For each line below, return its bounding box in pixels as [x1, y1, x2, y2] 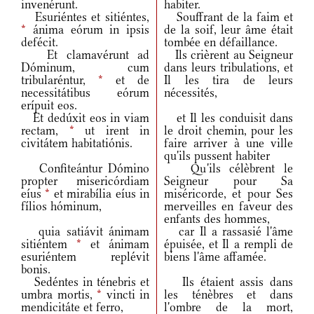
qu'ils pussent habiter [164, 149, 270, 163]
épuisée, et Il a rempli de [164, 237, 293, 252]
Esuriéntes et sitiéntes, [21, 10, 149, 25]
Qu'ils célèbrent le [164, 161, 293, 176]
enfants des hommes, [164, 212, 270, 226]
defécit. [21, 35, 58, 50]
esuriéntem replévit [21, 250, 149, 264]
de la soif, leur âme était [164, 22, 293, 37]
